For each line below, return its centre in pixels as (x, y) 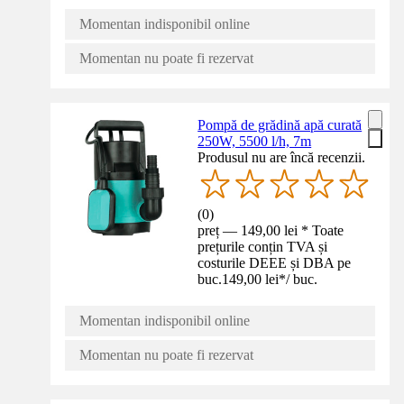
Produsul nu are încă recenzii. (282, 157)
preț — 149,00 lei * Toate (271, 230)
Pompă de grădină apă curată (280, 124)
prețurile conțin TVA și (263, 246)
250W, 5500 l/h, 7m (255, 141)
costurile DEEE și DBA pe (275, 262)
